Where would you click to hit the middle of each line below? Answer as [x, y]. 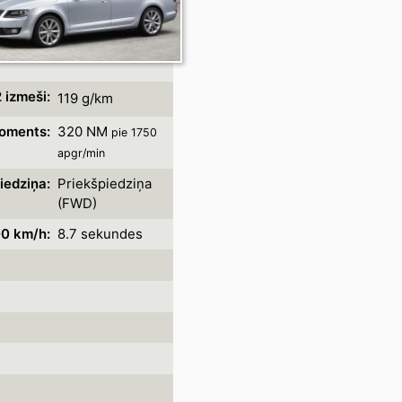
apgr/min [81, 153]
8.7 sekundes [100, 234]
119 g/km [85, 98]
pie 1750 [134, 132]
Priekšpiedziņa [104, 184]
